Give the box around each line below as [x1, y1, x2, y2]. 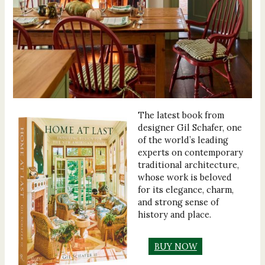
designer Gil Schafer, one [138, 121, 243, 133]
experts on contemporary [138, 146, 244, 158]
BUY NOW [154, 240, 197, 252]
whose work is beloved [138, 171, 232, 183]
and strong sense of [138, 196, 219, 208]
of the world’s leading [138, 134, 229, 146]
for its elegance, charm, [138, 183, 234, 195]
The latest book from [138, 109, 225, 121]
